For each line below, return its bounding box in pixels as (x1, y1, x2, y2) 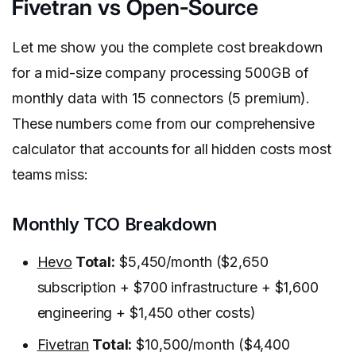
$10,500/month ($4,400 (132, 336, 290, 354)
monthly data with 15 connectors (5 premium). (12, 90, 311, 107)
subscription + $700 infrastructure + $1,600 (37, 279, 319, 296)
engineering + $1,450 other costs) (37, 304, 256, 322)
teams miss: (12, 166, 88, 184)
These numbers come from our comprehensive (12, 115, 315, 133)
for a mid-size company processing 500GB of (12, 64, 309, 82)
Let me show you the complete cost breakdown (12, 39, 323, 56)
